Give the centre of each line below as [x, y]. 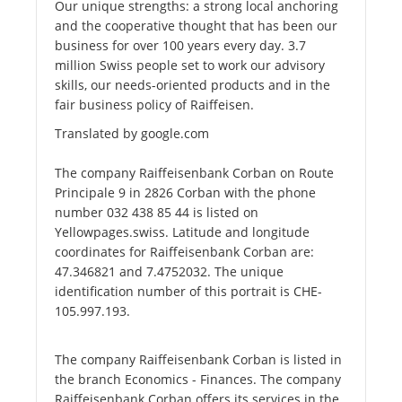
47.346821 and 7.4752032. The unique [169, 272]
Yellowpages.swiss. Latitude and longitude [182, 232]
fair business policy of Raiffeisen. [154, 105]
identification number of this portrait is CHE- [188, 292]
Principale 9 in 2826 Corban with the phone [185, 193]
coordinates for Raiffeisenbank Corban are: [184, 252]
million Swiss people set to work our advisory [190, 66]
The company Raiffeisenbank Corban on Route [194, 173]
